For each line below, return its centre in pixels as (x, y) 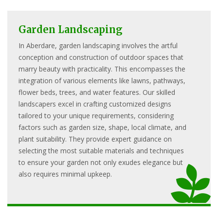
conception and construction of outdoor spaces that (101, 57)
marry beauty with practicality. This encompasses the (102, 69)
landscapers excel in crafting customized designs (95, 104)
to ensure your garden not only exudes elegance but (101, 162)
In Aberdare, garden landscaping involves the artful (98, 45)
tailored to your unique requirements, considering (96, 115)
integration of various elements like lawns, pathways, (102, 80)
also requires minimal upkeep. (65, 174)
